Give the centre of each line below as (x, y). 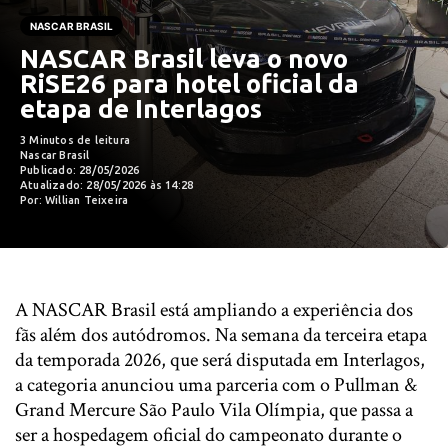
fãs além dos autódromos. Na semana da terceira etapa (221, 335)
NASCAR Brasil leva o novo (184, 58)
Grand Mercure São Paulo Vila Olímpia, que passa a (214, 410)
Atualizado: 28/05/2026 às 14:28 (107, 185)
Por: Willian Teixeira (74, 200)
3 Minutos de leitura (75, 140)
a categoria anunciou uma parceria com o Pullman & (216, 385)
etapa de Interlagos (141, 108)
